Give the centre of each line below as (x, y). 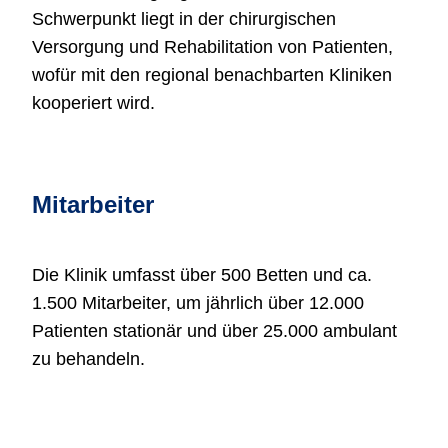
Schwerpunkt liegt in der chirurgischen (184, 19)
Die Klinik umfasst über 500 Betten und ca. (202, 275)
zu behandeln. (88, 359)
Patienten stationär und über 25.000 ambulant (214, 331)
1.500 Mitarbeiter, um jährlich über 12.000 (198, 303)
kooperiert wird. (93, 103)
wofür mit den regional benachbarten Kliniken (212, 75)
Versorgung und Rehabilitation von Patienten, (212, 47)
